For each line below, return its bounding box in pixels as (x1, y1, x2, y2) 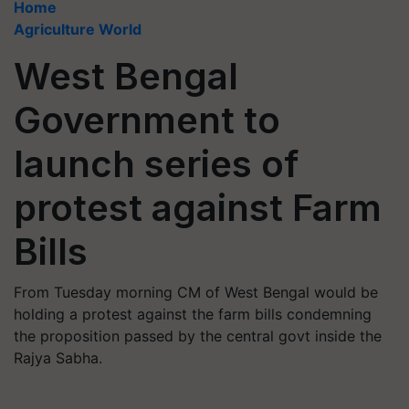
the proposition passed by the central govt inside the (14, 327, 382, 345)
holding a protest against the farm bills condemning (14, 305, 372, 323)
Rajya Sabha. (14, 349, 102, 367)
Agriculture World (14, 20, 142, 38)
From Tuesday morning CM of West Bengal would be (14, 283, 378, 301)
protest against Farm (14, 185, 382, 230)
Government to (14, 98, 280, 142)
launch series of (14, 142, 299, 186)
